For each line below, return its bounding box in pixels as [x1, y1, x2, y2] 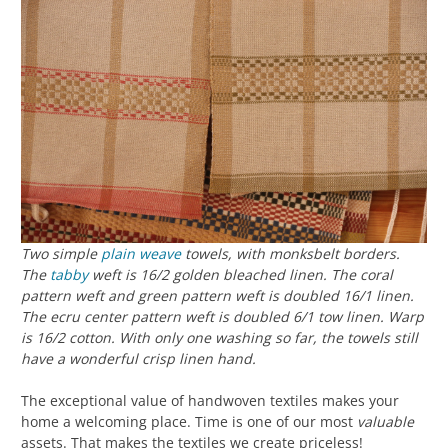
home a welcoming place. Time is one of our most [21, 412, 357, 432]
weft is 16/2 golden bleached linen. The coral [88, 265, 393, 285]
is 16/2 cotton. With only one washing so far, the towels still [21, 328, 418, 348]
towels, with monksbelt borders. [181, 244, 400, 264]
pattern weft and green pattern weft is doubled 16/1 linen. [21, 286, 414, 306]
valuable [357, 412, 414, 432]
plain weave [101, 244, 181, 264]
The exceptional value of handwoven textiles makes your [21, 391, 399, 411]
